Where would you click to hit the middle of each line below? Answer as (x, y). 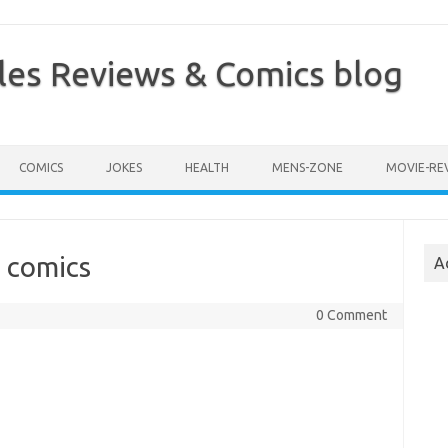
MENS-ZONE (307, 167)
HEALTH (207, 167)
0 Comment (351, 315)
